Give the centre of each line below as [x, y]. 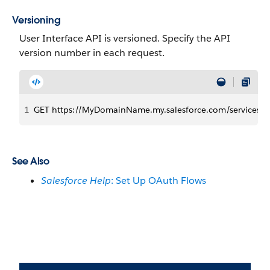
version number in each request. [92, 53]
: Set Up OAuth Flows [159, 181]
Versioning [36, 20]
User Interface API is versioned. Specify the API [125, 38]
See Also [30, 161]
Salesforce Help [76, 181]
